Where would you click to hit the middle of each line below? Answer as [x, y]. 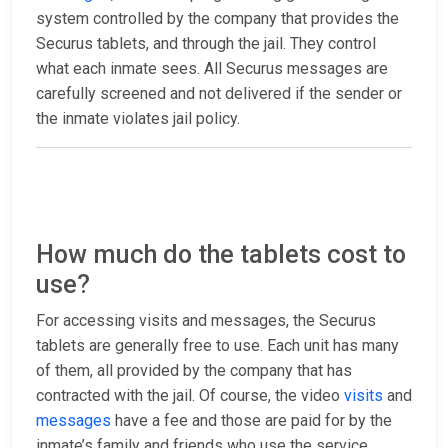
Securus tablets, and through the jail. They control [206, 44]
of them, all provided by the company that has [194, 371]
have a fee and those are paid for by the [251, 421]
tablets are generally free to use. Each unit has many [217, 346]
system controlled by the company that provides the [217, 19]
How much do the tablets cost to [221, 255]
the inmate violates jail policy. [138, 119]
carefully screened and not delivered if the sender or [219, 94]
